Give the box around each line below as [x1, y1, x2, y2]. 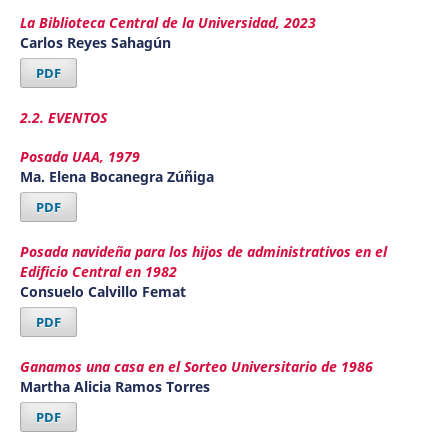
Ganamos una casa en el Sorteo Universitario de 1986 [19, 357, 373, 377]
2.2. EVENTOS [19, 107, 107, 127]
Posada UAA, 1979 [19, 147, 140, 167]
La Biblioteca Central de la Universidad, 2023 [19, 12, 316, 32]
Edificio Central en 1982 [19, 262, 177, 282]
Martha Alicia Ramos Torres [19, 377, 210, 397]
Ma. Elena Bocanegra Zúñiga [19, 167, 214, 187]
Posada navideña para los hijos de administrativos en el [19, 242, 387, 262]
